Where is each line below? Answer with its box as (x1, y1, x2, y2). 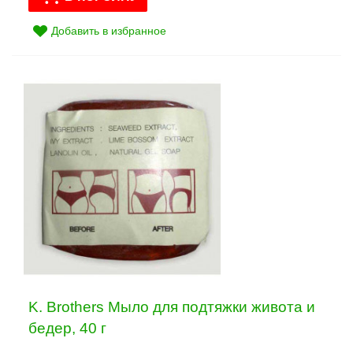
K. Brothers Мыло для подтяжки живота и (28, 299, 315, 316)
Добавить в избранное (51, 24, 167, 38)
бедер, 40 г (28, 320, 106, 337)
